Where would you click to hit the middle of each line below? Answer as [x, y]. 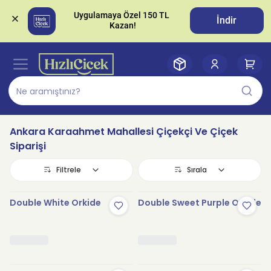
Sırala [197, 170]
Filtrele [68, 170]
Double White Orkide [55, 203]
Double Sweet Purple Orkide [200, 203]
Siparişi [28, 146]
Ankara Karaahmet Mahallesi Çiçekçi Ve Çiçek [124, 132]
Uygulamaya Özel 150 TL [122, 16]
